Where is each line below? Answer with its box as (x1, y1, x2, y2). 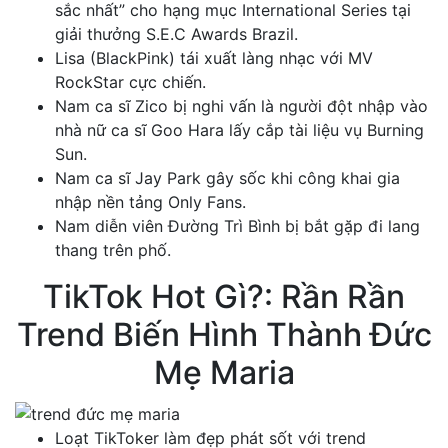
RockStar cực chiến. (55, 72, 206, 93)
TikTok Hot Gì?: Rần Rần (43, 277, 405, 317)
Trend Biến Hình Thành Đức (16, 315, 432, 355)
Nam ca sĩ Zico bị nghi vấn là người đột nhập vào (55, 96, 428, 117)
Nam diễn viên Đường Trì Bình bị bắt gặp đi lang (55, 216, 420, 237)
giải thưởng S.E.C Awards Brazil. (55, 24, 298, 45)
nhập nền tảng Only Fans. (55, 192, 246, 213)
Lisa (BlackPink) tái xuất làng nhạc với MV (55, 48, 373, 69)
